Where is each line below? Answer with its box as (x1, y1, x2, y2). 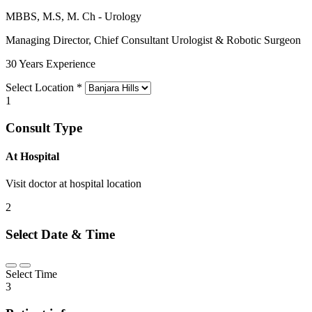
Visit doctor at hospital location (6, 178, 141, 190)
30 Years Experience (6, 58, 95, 70)
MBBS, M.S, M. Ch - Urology (6, 10, 141, 23)
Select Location (6, 81, 77, 94)
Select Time (6, 267, 57, 280)
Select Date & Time (6, 227, 115, 242)
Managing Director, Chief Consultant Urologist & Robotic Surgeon (6, 34, 301, 47)
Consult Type (6, 120, 82, 135)
